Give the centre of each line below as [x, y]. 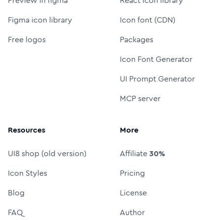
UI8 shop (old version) [47, 153]
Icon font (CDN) [148, 20]
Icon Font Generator [156, 59]
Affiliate [134, 153]
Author [132, 212]
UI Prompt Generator [157, 79]
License [133, 192]
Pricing [132, 173]
